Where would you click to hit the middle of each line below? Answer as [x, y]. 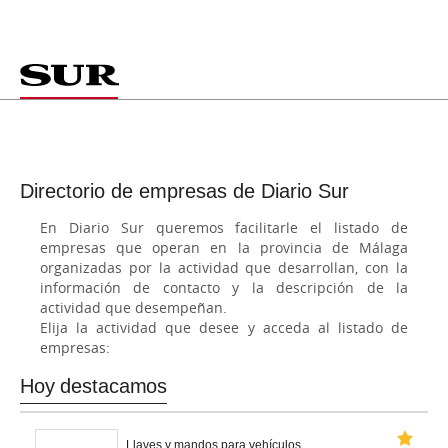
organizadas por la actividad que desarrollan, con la [224, 267]
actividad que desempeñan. [133, 307]
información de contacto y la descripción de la [224, 287]
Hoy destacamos [94, 386]
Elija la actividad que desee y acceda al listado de [224, 327]
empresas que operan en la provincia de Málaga [224, 247]
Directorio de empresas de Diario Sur [184, 191]
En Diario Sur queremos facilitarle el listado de [224, 227]
